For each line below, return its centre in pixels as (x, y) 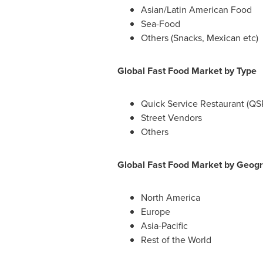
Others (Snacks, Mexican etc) (199, 38)
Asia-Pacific (164, 226)
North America (170, 198)
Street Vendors (171, 118)
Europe (155, 212)
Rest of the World (176, 240)
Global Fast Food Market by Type (187, 71)
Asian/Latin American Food (196, 10)
